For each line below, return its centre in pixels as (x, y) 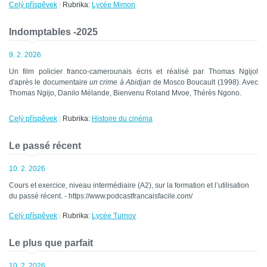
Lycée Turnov (114, 216)
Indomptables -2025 (53, 32)
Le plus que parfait (51, 243)
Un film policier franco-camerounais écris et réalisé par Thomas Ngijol (133, 72)
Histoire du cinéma (122, 119)
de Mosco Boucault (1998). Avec (205, 83)
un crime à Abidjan (120, 83)
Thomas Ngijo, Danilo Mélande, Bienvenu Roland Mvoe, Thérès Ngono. (125, 93)
